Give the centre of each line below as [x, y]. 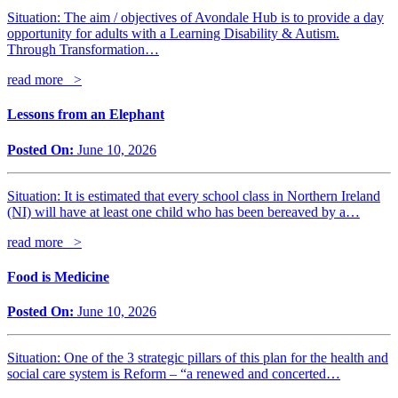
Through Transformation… [83, 50]
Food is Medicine [58, 276]
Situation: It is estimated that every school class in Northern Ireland [194, 195]
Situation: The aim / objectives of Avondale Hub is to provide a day [195, 18]
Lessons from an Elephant [86, 115]
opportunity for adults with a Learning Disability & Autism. [173, 34]
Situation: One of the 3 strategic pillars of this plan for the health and [198, 358]
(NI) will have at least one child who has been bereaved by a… [183, 211]
